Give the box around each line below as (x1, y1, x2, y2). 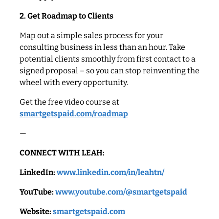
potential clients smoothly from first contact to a (20, 54, 196, 64)
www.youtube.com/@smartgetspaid (55, 187, 187, 197)
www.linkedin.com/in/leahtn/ (57, 167, 164, 177)
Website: (20, 206, 51, 216)
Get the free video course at (20, 97, 119, 107)
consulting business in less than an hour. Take (20, 42, 185, 52)
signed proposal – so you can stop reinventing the (20, 66, 199, 75)
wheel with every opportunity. (20, 77, 128, 87)
